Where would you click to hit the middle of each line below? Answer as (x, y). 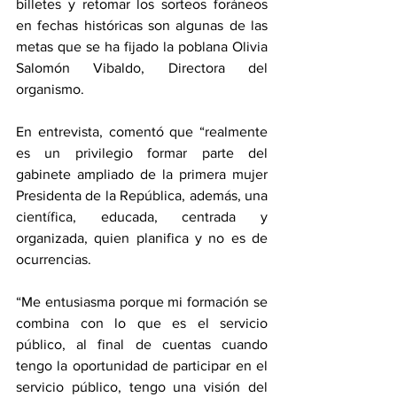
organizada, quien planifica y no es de (142, 238)
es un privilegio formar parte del (142, 153)
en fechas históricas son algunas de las (142, 26)
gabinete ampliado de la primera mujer (142, 175)
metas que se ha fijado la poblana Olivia (142, 47)
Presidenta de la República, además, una (142, 196)
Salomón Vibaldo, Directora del (142, 68)
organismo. (50, 90)
